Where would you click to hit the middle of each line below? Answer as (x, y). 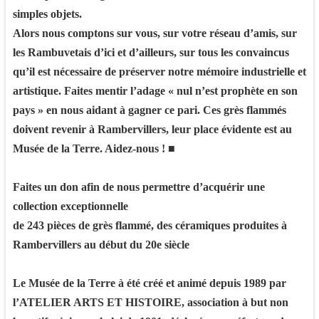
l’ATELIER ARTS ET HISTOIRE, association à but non (151, 302)
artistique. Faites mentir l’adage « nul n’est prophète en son (155, 90)
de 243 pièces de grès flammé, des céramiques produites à (150, 225)
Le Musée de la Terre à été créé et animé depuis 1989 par (150, 283)
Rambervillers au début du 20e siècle (101, 244)
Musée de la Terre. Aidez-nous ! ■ (94, 148)
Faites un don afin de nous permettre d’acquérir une (139, 187)
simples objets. (47, 14)
